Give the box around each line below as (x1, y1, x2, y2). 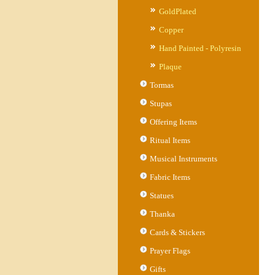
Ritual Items (150, 136, 190, 145)
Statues (150, 191, 174, 200)
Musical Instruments (150, 154, 217, 163)
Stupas (150, 99, 172, 108)
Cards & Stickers (150, 228, 205, 237)
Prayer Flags (150, 246, 190, 255)
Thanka (150, 209, 175, 219)
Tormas (150, 80, 174, 90)
